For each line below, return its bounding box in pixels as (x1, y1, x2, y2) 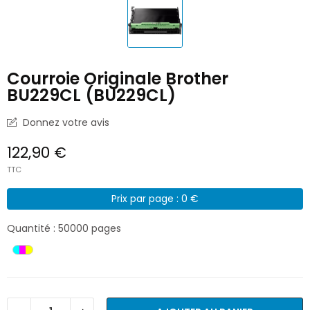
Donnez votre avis (20, 115, 109, 129)
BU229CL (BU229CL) (7, 83, 176, 107)
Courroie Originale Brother (7, 66, 228, 90)
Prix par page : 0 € (111, 191, 199, 206)
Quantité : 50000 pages (7, 221, 121, 236)
